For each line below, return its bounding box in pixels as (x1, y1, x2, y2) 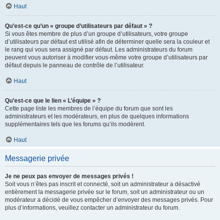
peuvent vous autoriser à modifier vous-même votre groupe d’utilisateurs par (5, 54, 208, 61)
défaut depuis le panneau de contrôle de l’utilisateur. (5, 62, 144, 69)
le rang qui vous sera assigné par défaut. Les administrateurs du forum (5, 46, 192, 53)
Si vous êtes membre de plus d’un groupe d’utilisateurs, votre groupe (5, 30, 188, 37)
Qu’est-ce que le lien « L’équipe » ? (5, 97, 101, 104)
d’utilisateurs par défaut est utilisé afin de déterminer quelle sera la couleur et (5, 38, 210, 45)
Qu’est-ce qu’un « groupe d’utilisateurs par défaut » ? (5, 23, 152, 29)
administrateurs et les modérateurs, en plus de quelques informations (5, 113, 189, 120)
